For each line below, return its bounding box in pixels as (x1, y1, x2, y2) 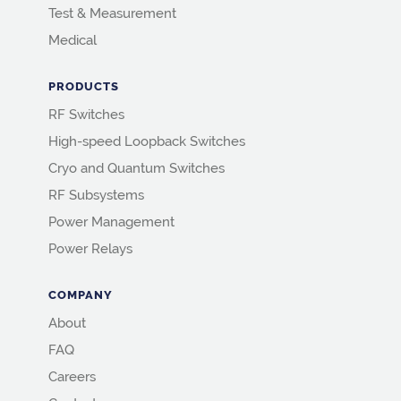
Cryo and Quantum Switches (47, 160, 225, 177)
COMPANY (47, 288, 113, 303)
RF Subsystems (47, 187, 144, 204)
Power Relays (47, 241, 132, 258)
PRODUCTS (47, 80, 119, 94)
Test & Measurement (47, 5, 176, 22)
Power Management (47, 214, 175, 231)
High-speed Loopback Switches (47, 133, 245, 150)
